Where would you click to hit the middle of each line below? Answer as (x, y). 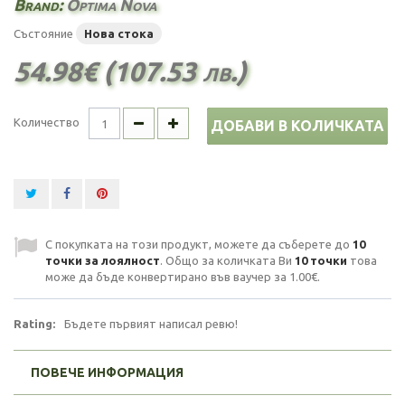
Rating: (34, 324)
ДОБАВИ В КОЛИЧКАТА (297, 126)
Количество (47, 122)
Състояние (43, 33)
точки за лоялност (103, 260)
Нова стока (119, 33)
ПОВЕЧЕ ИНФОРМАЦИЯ (107, 372)
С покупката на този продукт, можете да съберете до (199, 244)
